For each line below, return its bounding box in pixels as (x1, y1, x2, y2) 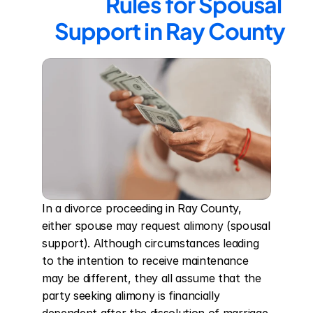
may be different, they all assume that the (42, 271, 261, 285)
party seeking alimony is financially (42, 289, 220, 303)
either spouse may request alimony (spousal (42, 219, 270, 233)
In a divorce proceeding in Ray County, (42, 201, 242, 215)
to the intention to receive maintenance (42, 254, 249, 268)
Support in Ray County (54, 17, 285, 45)
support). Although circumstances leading (42, 236, 259, 250)
